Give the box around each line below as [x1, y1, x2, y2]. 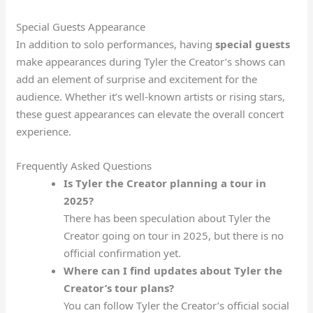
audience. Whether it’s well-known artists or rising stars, [16, 89, 286, 104]
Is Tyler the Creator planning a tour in [63, 176, 266, 191]
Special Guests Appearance [16, 20, 146, 34]
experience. [16, 124, 72, 139]
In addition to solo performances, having [16, 37, 216, 52]
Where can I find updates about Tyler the [63, 263, 282, 278]
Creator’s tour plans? [63, 281, 174, 296]
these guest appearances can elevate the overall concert [16, 107, 284, 122]
